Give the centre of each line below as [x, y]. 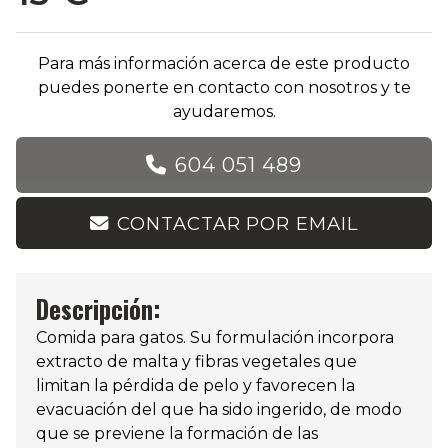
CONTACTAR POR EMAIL [237, 223]
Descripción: [98, 309]
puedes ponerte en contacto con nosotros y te [224, 88]
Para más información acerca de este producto [224, 64]
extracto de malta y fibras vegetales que [196, 362]
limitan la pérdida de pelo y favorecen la [195, 386]
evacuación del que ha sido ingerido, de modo [219, 410]
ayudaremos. [224, 112]
